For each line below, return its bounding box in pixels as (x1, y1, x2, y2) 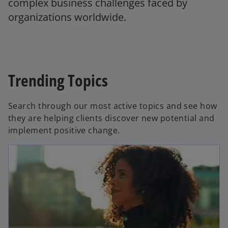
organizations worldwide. (8, 10, 126, 24)
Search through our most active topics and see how (8, 100, 217, 112)
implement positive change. (8, 125, 120, 136)
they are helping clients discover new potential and (8, 112, 215, 124)
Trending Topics (8, 69, 108, 92)
